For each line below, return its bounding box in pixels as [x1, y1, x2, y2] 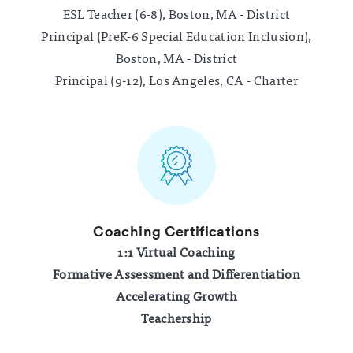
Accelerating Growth [115, 287, 238, 305]
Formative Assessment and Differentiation [53, 265, 300, 283]
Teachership [141, 309, 212, 327]
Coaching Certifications [93, 221, 260, 240]
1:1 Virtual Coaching [117, 243, 236, 261]
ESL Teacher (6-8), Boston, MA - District [62, 5, 291, 23]
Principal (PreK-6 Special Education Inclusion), [41, 27, 312, 45]
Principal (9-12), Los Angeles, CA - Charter [55, 71, 298, 89]
